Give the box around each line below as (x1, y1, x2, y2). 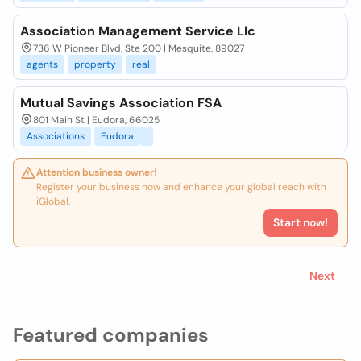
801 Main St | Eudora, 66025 (33, 114, 160, 127)
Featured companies (13, 322, 209, 347)
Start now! (273, 215, 328, 230)
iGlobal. (36, 195, 70, 208)
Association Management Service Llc (20, 23, 255, 39)
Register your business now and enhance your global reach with (36, 180, 326, 193)
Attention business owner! (36, 166, 157, 179)
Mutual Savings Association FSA (20, 94, 222, 111)
